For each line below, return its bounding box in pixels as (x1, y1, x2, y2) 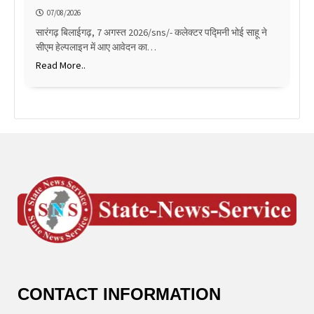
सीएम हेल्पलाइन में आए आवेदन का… (36, 41, 156, 54)
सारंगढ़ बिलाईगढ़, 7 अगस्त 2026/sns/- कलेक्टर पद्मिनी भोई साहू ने (36, 26, 267, 39)
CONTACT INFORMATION (18, 284, 221, 303)
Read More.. (36, 59, 86, 72)
